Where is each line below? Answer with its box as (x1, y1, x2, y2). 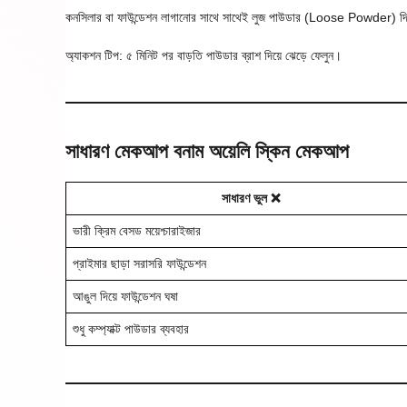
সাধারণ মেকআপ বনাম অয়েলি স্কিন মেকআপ (65, 139, 349, 163)
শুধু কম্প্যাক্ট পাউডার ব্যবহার (73, 321, 189, 336)
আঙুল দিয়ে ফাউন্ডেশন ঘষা (73, 288, 178, 303)
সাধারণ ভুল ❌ (221, 190, 281, 205)
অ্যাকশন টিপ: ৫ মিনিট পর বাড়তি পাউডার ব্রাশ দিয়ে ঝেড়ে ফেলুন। (65, 47, 342, 63)
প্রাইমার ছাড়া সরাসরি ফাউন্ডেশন (73, 255, 206, 271)
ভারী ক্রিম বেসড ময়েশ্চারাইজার (73, 223, 201, 238)
